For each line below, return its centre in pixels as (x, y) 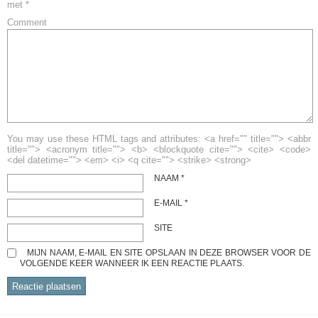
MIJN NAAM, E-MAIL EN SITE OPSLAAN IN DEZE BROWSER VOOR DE (169, 253)
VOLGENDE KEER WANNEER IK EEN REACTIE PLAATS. (132, 263)
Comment (27, 22)
